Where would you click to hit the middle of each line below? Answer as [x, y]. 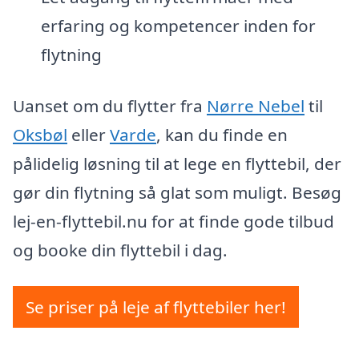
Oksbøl [40, 134]
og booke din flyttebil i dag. [120, 250]
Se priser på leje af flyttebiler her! [156, 307]
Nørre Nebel [256, 105]
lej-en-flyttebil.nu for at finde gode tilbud [173, 221]
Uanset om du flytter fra [110, 105]
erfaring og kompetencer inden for [178, 25]
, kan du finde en [222, 134]
